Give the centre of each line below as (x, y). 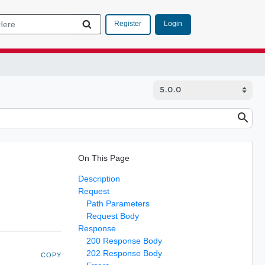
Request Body (112, 216)
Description (99, 178)
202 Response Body (124, 253)
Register (128, 24)
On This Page (104, 158)
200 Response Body (124, 240)
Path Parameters (118, 203)
